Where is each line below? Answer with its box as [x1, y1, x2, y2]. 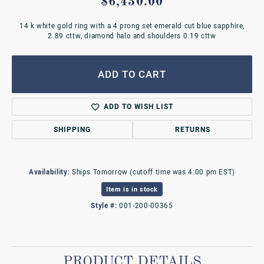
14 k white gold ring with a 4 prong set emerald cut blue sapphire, [19, 21, 245, 31]
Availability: [28, 167, 70, 177]
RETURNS [174, 124, 210, 135]
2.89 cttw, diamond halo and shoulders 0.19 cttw [48, 31, 216, 41]
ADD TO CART [97, 67, 167, 81]
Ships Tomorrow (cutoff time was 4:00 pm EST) [71, 167, 236, 177]
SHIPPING [54, 124, 91, 135]
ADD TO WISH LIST [104, 101, 173, 112]
